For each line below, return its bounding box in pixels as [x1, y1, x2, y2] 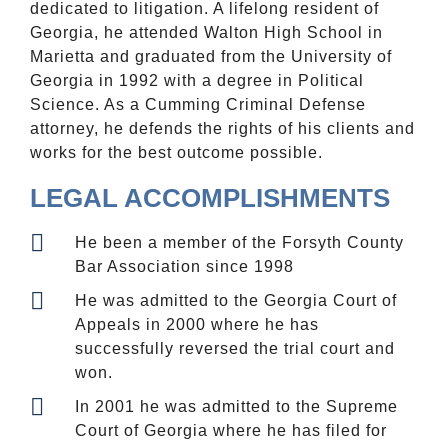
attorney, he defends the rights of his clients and [30, 120, 415, 138]
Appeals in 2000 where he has [75, 316, 319, 334]
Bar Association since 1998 [75, 258, 294, 276]
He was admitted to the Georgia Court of [75, 292, 397, 310]
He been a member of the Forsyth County [75, 234, 404, 252]
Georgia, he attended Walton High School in [30, 24, 383, 42]
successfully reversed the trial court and [75, 340, 395, 358]
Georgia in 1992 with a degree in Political [30, 72, 364, 90]
